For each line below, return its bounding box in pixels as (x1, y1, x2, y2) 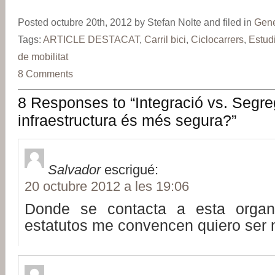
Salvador (48, 161, 101, 177)
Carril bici (144, 34, 186, 45)
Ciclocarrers (191, 34, 244, 45)
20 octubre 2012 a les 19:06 (25, 178, 189, 194)
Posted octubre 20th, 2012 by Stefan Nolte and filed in (18, 17, 254, 28)
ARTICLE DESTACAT (43, 34, 139, 45)
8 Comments (18, 68, 73, 79)
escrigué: (104, 161, 158, 177)
